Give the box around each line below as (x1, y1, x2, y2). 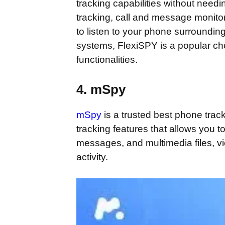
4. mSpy (76, 81, 126, 97)
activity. (76, 151, 110, 162)
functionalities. (76, 54, 138, 65)
